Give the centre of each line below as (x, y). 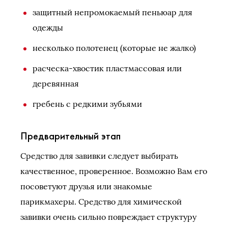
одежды (48, 27)
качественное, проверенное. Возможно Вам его (114, 171)
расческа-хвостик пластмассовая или (107, 68)
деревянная (56, 83)
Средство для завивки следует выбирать (99, 156)
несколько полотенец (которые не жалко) (114, 48)
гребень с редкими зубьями (87, 104)
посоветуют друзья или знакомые (86, 186)
